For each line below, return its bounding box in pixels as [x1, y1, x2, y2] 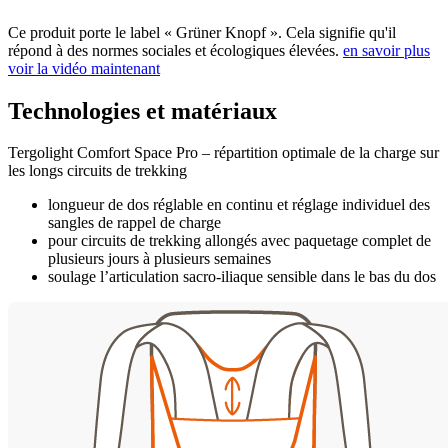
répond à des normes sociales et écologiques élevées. [8, 41, 343, 59]
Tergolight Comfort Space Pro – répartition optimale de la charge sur [8, 144, 439, 162]
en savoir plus [343, 41, 430, 59]
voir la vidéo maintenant [8, 59, 160, 77]
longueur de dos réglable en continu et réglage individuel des [48, 196, 430, 214]
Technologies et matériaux [8, 97, 277, 124]
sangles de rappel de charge [48, 214, 221, 232]
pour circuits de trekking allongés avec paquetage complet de [48, 232, 431, 250]
